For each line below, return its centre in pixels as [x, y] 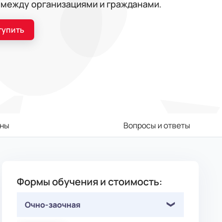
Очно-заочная [53, 205]
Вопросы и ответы [157, 125]
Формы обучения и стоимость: [90, 182]
